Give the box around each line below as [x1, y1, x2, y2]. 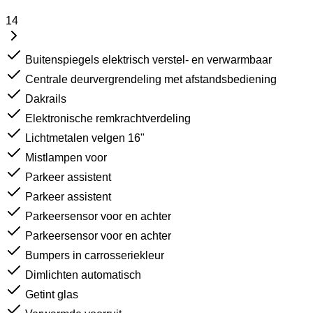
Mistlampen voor [25, 151, 107, 163]
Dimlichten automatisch [25, 268, 141, 281]
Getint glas [25, 288, 78, 300]
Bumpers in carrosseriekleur [25, 249, 164, 261]
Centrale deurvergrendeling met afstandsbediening [25, 73, 277, 85]
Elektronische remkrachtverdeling [25, 112, 191, 124]
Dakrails [25, 92, 66, 105]
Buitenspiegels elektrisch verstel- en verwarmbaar [25, 53, 272, 66]
